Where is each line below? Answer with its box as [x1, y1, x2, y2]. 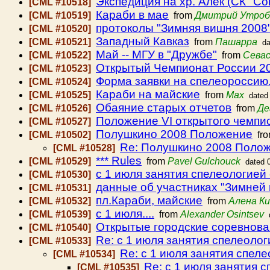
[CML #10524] [29, 77, 93, 87]
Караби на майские [96, 88, 200, 101]
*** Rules [96, 154, 142, 167]
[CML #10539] [29, 209, 93, 219]
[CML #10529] [29, 156, 93, 166]
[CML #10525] [29, 90, 93, 100]
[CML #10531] [29, 183, 93, 193]
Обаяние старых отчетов [96, 101, 231, 114]
